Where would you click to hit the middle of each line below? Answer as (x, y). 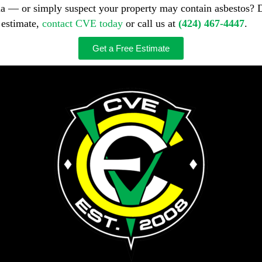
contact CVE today (82, 23)
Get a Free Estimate (131, 48)
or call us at (151, 23)
